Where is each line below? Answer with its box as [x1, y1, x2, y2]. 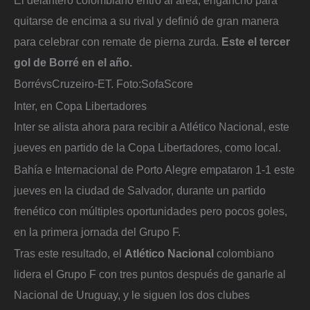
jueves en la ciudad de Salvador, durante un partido [14, 183, 266, 197]
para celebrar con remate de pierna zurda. [14, 35, 221, 48]
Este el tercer [221, 35, 290, 48]
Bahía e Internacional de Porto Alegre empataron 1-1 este [14, 163, 295, 176]
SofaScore [141, 77, 193, 91]
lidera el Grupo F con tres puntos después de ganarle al [14, 268, 286, 281]
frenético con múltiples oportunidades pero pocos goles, [14, 204, 287, 217]
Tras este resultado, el [14, 247, 125, 260]
